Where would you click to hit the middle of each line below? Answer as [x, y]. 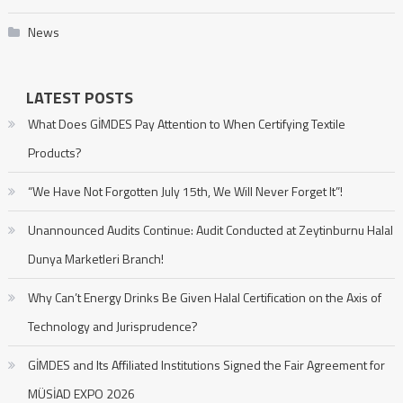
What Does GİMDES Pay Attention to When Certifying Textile [186, 123]
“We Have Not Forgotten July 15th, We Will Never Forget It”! [185, 191]
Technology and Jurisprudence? [112, 326]
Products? [54, 152]
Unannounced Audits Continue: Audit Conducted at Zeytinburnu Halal [210, 229]
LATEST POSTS [79, 97]
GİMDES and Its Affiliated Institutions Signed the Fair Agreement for [206, 364]
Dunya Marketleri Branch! [95, 258]
